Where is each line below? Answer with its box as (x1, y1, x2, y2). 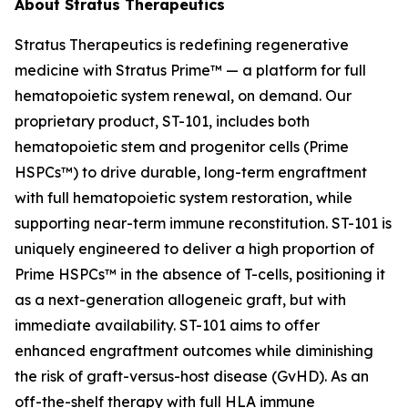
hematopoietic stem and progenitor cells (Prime (15, 138, 349, 156)
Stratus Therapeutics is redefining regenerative (15, 36, 349, 54)
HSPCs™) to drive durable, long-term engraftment (15, 163, 367, 181)
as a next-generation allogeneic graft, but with (15, 291, 346, 309)
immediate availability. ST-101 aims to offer (15, 316, 320, 334)
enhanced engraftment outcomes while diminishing (15, 342, 373, 360)
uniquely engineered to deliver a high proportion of (15, 240, 374, 258)
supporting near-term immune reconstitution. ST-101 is (15, 214, 392, 232)
